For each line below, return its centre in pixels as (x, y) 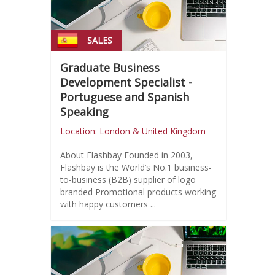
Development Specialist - (126, 83)
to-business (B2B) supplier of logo (128, 180)
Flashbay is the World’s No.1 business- (136, 168)
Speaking (84, 112)
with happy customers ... (108, 204)
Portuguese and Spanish (124, 97)
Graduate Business (110, 68)
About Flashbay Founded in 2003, (92, 155)
